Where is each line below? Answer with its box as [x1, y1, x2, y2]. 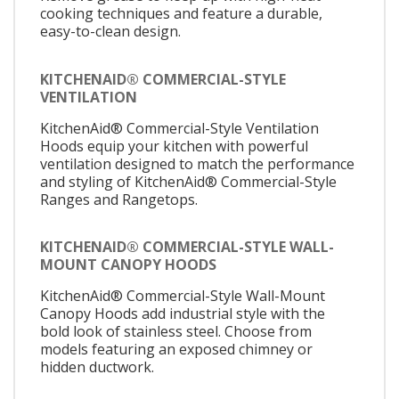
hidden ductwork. [40, 357, 154, 378]
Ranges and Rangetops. [40, 189, 198, 209]
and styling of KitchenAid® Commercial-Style [40, 171, 337, 191]
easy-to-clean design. [40, 21, 181, 42]
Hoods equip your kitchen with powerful [40, 135, 308, 156]
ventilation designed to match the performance [40, 153, 354, 174]
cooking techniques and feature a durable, [40, 4, 322, 24]
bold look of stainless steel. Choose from [40, 322, 312, 342]
